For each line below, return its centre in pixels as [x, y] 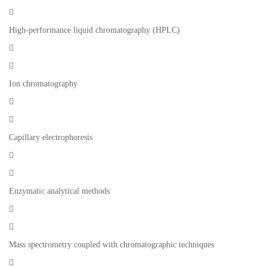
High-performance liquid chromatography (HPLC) [94, 30]
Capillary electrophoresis [51, 138]
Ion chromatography [43, 84]
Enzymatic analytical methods [59, 191]
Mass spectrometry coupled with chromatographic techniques [111, 245]
